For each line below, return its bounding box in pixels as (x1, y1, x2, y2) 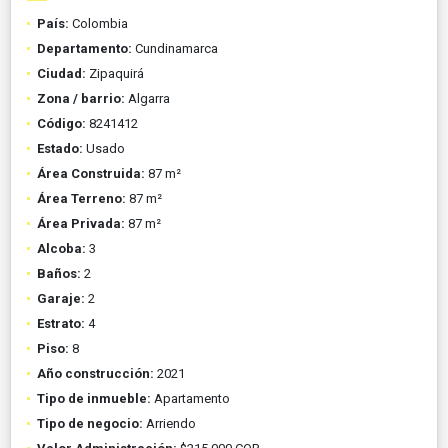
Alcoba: (37, 240, 86, 256)
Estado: (37, 140, 83, 156)
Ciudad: (37, 65, 86, 81)
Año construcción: (37, 365, 154, 381)
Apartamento (151, 390, 230, 406)
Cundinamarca (132, 40, 218, 56)
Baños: (37, 265, 81, 281)
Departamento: (37, 40, 132, 56)
